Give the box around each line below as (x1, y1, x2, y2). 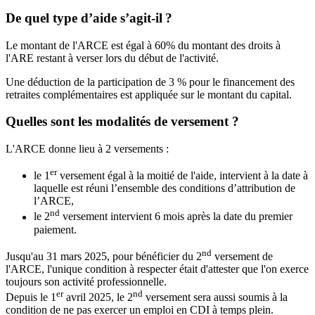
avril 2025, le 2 (63, 291, 133, 304)
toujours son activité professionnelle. (6, 276, 167, 288)
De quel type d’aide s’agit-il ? (6, 10, 172, 25)
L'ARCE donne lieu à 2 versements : (6, 143, 169, 155)
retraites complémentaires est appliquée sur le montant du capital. (6, 88, 292, 101)
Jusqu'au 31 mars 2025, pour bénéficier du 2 (6, 250, 202, 263)
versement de (212, 250, 273, 263)
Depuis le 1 (6, 291, 56, 304)
